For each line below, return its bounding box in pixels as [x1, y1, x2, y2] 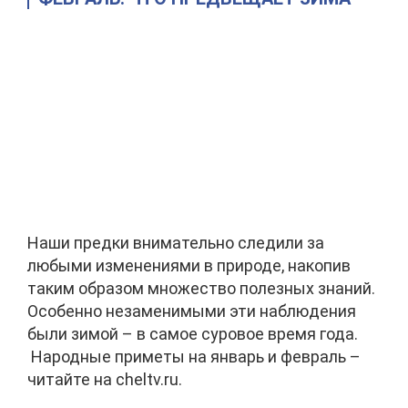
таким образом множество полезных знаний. [27, 279, 375, 298]
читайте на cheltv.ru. [27, 370, 182, 389]
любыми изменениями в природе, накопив [27, 256, 351, 275]
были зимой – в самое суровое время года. [27, 324, 358, 343]
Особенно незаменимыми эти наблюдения [27, 301, 356, 321]
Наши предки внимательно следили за [27, 233, 324, 252]
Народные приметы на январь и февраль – [27, 347, 361, 366]
